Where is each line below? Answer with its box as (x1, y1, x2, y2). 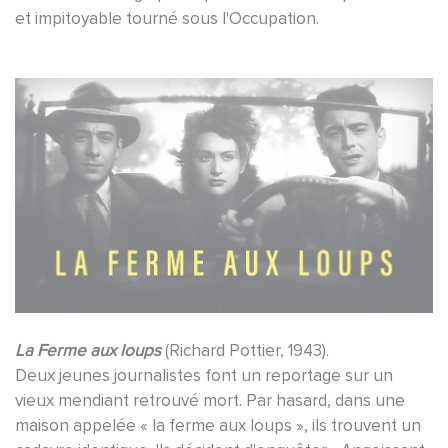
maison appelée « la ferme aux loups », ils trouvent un (15, 414, 421, 436)
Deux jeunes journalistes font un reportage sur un (15, 364, 393, 386)
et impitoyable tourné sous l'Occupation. (15, 7, 319, 29)
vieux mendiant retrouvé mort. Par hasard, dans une (15, 389, 405, 411)
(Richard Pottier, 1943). (161, 339, 329, 361)
